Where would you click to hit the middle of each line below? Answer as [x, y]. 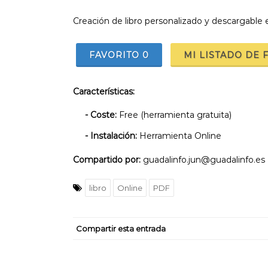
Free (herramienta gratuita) [175, 115]
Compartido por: [108, 160]
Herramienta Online [180, 136]
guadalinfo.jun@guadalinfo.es [204, 160]
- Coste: [102, 115]
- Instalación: [112, 136]
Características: [104, 92]
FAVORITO [116, 55]
